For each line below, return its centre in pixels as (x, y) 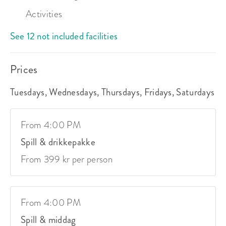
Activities (44, 14)
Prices (24, 69)
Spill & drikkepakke (58, 142)
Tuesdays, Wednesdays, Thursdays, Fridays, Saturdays (112, 92)
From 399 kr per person (67, 159)
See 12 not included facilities (64, 36)
